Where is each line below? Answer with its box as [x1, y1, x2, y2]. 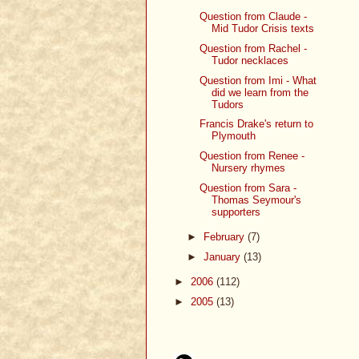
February [203, 231, 248, 244]
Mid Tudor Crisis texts [212, 22, 315, 35]
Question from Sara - [200, 181, 297, 194]
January [203, 250, 244, 263]
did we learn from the [212, 86, 309, 99]
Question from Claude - [200, 10, 308, 23]
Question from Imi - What [200, 74, 317, 87]
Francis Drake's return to [200, 118, 314, 131]
